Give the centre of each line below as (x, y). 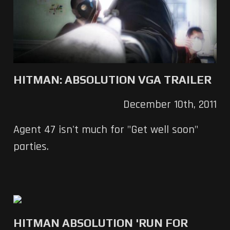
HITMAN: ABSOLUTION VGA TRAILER (112, 79)
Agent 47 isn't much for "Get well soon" (106, 130)
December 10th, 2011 (170, 104)
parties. (31, 147)
